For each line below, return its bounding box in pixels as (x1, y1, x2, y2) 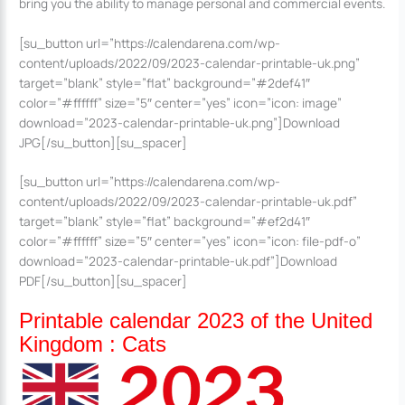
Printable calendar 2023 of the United (19, 308, 373, 334)
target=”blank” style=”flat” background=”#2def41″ (19, 73, 311, 91)
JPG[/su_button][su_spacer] (19, 133, 188, 151)
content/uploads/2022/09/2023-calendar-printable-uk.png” (19, 53, 361, 71)
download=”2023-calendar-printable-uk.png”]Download (19, 113, 341, 131)
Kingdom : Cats (19, 332, 167, 357)
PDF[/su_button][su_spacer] (19, 272, 188, 290)
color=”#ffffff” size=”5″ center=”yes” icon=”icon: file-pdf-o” (19, 232, 362, 250)
